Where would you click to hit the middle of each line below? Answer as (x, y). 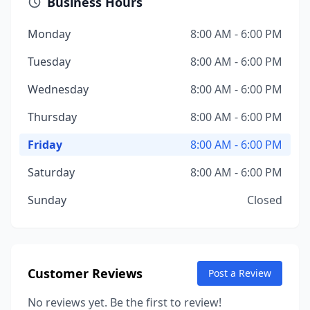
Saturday (51, 172)
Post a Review (240, 273)
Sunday (47, 200)
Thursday (52, 117)
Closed (265, 200)
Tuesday (49, 62)
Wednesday (58, 89)
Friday (45, 145)
